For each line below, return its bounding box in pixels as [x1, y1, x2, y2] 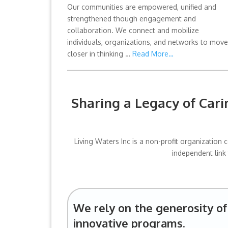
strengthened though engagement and [67, 14, 196, 23]
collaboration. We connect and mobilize [67, 25, 199, 35]
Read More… [132, 49, 174, 58]
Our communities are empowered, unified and [67, 2, 216, 11]
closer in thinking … [67, 49, 132, 58]
